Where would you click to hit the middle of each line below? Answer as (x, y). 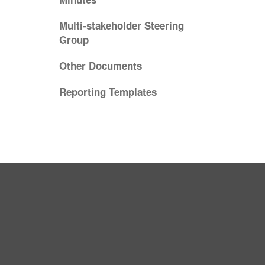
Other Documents (100, 66)
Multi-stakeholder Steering (121, 26)
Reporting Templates (108, 92)
